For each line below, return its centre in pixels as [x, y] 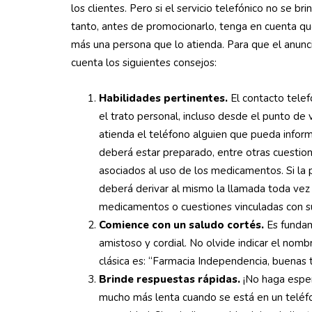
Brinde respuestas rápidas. [170, 279]
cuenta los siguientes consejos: [144, 63]
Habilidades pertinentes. [163, 98]
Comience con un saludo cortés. [181, 225]
